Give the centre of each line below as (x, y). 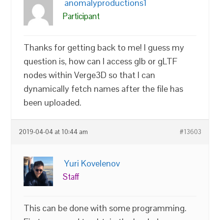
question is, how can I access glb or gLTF (101, 61)
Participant (82, 16)
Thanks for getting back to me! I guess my (104, 47)
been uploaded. (53, 102)
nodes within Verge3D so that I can (90, 75)
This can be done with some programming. (105, 208)
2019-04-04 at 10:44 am (54, 132)
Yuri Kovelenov (92, 163)
